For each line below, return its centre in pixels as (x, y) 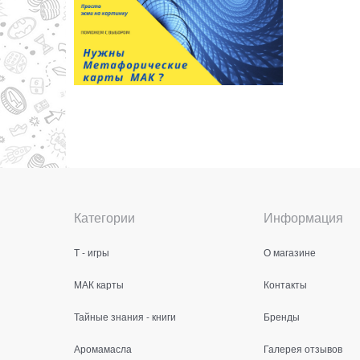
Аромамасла (103, 348)
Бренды (282, 316)
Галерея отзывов (303, 348)
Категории (104, 217)
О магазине (290, 252)
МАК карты (99, 284)
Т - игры (92, 252)
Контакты (285, 284)
